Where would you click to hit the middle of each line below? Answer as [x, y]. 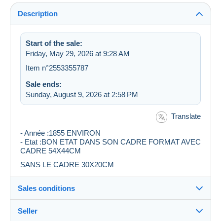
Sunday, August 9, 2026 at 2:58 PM [82, 94]
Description [38, 13]
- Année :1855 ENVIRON [60, 133]
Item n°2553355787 [57, 68]
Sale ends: [44, 84]
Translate [186, 116]
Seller [28, 211]
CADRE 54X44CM [51, 150]
